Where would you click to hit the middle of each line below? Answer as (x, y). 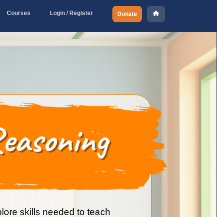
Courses (19, 13)
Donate (127, 14)
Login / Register (71, 13)
